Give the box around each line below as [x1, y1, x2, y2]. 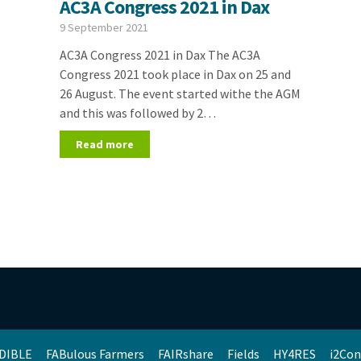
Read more [75, 137, 134, 151]
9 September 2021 [59, 20, 148, 35]
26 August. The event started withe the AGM [59, 85, 301, 102]
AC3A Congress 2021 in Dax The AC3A [59, 47, 260, 63]
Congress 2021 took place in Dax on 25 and [59, 66, 291, 82]
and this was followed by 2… [59, 105, 216, 121]
